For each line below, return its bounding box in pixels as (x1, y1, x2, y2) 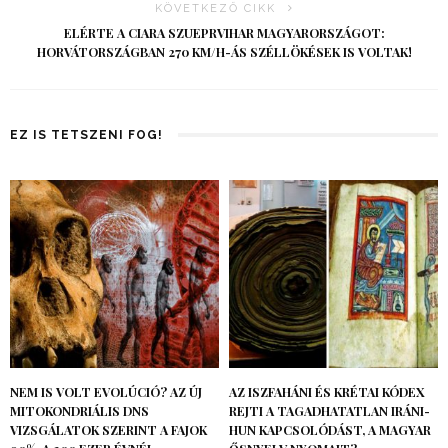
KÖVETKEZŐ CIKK (154, 2, 276, 16)
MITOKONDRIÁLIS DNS (10, 403, 149, 420)
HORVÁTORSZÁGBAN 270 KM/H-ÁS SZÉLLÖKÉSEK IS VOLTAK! (36, 44, 412, 61)
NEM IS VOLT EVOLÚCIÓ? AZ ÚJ (10, 384, 202, 401)
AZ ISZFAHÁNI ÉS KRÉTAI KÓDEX (229, 384, 425, 401)
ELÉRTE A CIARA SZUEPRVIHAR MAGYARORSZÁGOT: (63, 25, 385, 42)
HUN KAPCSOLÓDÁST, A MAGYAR (229, 422, 431, 439)
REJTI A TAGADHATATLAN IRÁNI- (229, 403, 430, 420)
